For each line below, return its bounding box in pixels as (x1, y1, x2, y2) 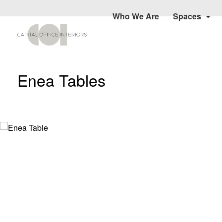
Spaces (172, 10, 201, 22)
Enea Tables (17, 68, 106, 91)
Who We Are (112, 10, 159, 22)
